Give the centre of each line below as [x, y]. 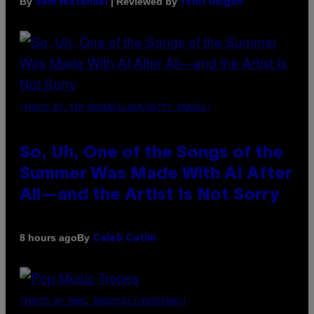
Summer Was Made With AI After [156, 174]
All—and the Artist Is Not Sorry [149, 195]
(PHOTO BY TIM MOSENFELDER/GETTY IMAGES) [115, 107]
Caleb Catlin [124, 238]
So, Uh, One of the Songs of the [151, 153]
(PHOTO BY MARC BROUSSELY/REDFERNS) [103, 301]
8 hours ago [48, 238]
